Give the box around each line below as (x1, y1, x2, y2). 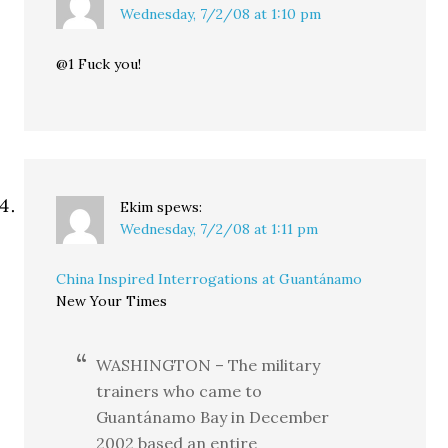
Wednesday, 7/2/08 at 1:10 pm (120, 5, 322, 23)
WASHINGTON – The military (96, 355, 321, 375)
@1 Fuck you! (56, 55, 142, 73)
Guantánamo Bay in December (96, 407, 330, 427)
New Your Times (56, 292, 168, 310)
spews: (157, 198, 203, 216)
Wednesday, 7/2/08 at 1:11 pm (120, 220, 319, 238)
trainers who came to (96, 381, 263, 401)
